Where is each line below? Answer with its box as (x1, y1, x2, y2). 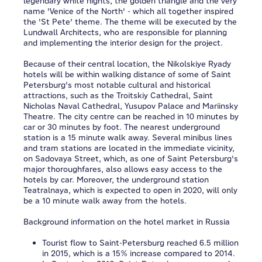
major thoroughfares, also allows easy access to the (23, 164, 222, 174)
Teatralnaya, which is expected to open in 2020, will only (23, 185, 237, 195)
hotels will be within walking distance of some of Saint (23, 69, 231, 80)
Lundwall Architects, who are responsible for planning (23, 27, 227, 37)
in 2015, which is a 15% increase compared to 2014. (42, 248, 235, 258)
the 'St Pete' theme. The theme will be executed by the (23, 16, 237, 27)
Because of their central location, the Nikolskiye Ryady (23, 58, 231, 69)
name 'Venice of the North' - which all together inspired (23, 6, 233, 16)
